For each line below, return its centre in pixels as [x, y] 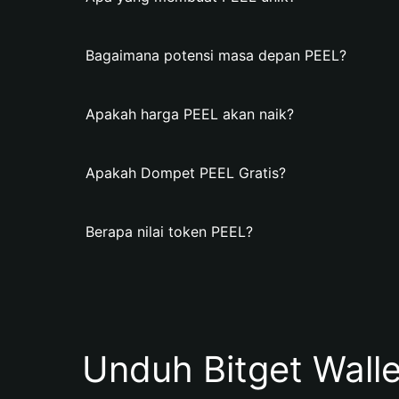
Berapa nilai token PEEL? [169, 232]
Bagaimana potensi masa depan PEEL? [216, 55]
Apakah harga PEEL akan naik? [190, 114]
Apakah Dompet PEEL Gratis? [186, 173]
